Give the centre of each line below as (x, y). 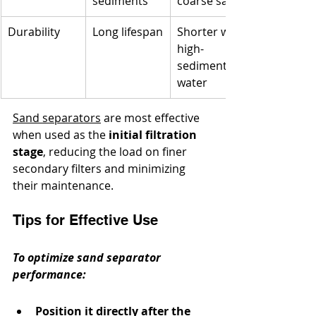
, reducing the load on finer (116, 152)
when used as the (61, 135)
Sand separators (57, 118)
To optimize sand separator (88, 258)
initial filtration (154, 135)
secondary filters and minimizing (101, 169)
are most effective (152, 118)
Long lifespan (128, 32)
